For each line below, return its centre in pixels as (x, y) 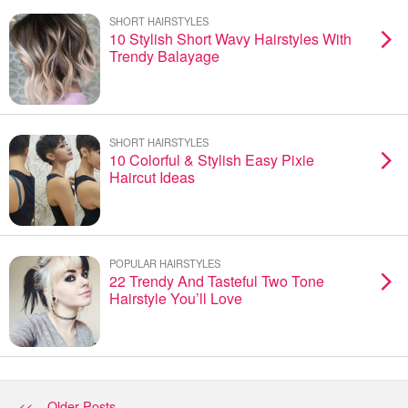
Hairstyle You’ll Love (176, 298)
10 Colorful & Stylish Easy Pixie (212, 160)
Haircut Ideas (152, 177)
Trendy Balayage (164, 56)
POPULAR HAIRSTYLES (165, 263)
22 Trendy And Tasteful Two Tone (217, 281)
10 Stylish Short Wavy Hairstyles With (230, 39)
